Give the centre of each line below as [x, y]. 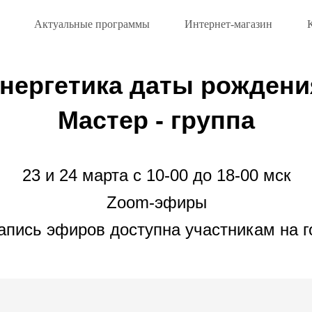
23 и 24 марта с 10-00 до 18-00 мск [156, 175]
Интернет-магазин [228, 24]
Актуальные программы [92, 24]
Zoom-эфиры [156, 202]
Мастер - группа [156, 120]
